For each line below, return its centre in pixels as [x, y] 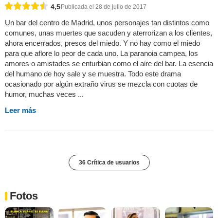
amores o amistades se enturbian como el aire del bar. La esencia [109, 64]
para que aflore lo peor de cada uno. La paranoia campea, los [101, 54]
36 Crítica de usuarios [109, 163]
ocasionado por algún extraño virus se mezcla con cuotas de [101, 84]
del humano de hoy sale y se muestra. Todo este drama [93, 74]
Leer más [20, 110]
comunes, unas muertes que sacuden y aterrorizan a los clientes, [109, 33]
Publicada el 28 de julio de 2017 [104, 7]
